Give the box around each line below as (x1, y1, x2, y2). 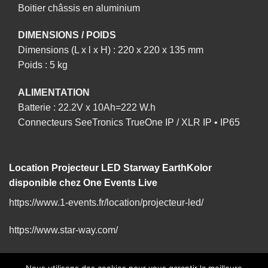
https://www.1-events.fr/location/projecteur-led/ (9, 197, 203, 208)
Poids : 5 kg (18, 60, 68, 71)
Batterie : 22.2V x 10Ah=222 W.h (18, 102, 156, 113)
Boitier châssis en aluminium (18, 2, 140, 13)
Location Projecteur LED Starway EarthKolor (9, 163, 212, 173)
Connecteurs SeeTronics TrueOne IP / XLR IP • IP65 (18, 117, 240, 128)
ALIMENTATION (18, 87, 90, 98)
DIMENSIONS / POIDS (18, 30, 116, 41)
